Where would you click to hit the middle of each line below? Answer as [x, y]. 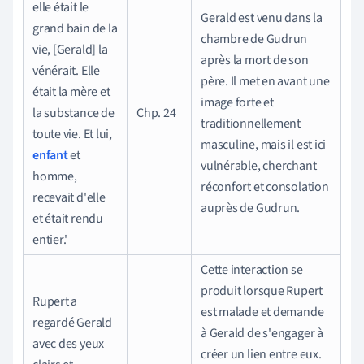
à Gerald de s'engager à [262, 333]
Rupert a [55, 301]
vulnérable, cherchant [259, 165]
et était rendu [68, 218]
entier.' [50, 239]
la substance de [74, 113]
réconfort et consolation [265, 186]
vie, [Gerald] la [70, 49]
